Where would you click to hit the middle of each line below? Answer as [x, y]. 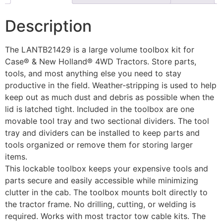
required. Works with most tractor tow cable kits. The [105, 216]
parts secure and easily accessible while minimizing [102, 180]
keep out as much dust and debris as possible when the [110, 97]
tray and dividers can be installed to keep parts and [102, 133]
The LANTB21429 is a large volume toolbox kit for [100, 49]
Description [48, 26]
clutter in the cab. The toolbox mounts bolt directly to [106, 192]
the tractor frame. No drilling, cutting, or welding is [100, 204]
